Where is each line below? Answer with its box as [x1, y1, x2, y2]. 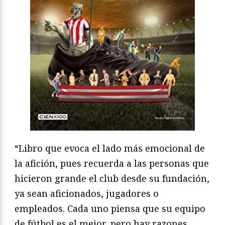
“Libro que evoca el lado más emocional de [15, 142, 205, 155]
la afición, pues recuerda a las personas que [15, 157, 209, 170]
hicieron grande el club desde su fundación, [15, 172, 209, 185]
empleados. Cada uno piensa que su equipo [15, 202, 205, 215]
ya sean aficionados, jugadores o [15, 187, 159, 200]
